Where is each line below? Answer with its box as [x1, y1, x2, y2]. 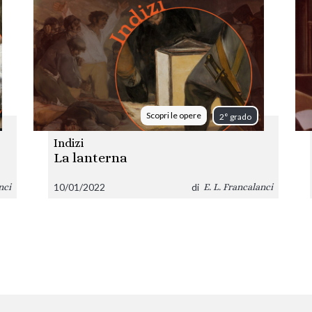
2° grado [219, 111, 251, 122]
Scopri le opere [146, 109, 201, 120]
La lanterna [54, 149, 128, 166]
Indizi [54, 136, 84, 150]
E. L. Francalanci [203, 181, 273, 193]
